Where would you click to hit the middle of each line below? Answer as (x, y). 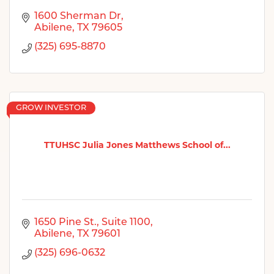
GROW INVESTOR (51, 108)
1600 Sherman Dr (78, 16)
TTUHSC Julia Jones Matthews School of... (137, 145)
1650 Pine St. (65, 222)
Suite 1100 (126, 222)
